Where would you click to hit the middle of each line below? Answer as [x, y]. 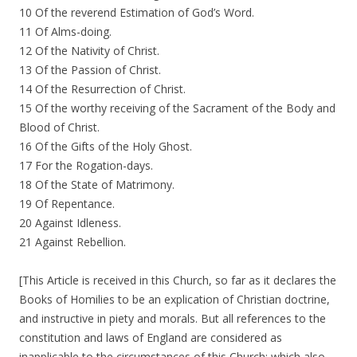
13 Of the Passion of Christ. [90, 70]
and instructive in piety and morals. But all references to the [173, 318]
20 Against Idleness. [70, 223]
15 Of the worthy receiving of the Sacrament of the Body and [177, 108]
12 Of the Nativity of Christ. [89, 51]
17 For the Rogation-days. [86, 165]
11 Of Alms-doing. [65, 31]
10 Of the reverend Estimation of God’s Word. [137, 12]
